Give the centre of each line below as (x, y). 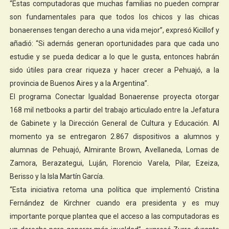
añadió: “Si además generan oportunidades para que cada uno (114, 43)
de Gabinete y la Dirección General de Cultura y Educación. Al (114, 123)
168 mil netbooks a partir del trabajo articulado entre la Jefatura (114, 110)
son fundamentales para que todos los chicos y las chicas (114, 17)
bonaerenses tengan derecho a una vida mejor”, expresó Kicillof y (114, 30)
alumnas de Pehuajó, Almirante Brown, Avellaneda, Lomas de (114, 150)
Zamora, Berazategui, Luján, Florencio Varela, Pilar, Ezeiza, (114, 163)
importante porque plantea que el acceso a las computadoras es (114, 216)
